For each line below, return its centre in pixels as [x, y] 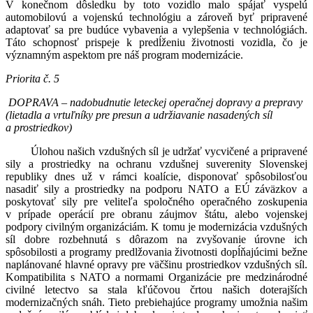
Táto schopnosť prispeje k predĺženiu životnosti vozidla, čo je [156, 43]
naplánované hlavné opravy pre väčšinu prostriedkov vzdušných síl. [156, 265]
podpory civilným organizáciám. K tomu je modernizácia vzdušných [156, 227]
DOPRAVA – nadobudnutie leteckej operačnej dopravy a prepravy [154, 103]
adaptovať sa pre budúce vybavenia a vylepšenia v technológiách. [156, 30]
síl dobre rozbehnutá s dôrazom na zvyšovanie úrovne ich [156, 240]
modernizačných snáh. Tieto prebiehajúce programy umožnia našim [156, 303]
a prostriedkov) [39, 128]
